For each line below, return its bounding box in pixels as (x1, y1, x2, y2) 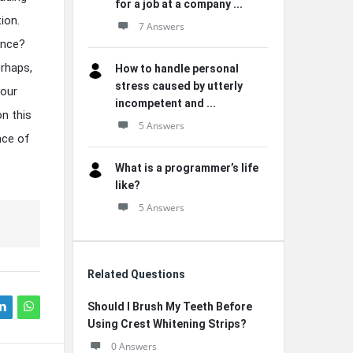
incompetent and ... (115, 97, 216, 110)
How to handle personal (115, 62, 239, 75)
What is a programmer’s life (115, 162, 258, 174)
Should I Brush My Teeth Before (87, 300, 252, 313)
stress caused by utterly (115, 80, 243, 92)
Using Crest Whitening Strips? (87, 318, 247, 330)
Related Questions (87, 268, 185, 281)
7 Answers (139, 20, 184, 33)
